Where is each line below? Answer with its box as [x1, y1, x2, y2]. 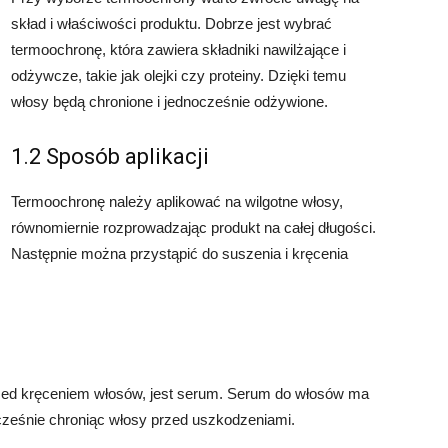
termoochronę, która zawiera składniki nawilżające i [11, 41, 346, 58]
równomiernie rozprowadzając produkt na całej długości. [11, 219, 376, 236]
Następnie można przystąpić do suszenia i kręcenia [11, 245, 348, 262]
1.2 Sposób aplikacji [11, 144, 209, 169]
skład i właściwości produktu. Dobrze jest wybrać [11, 15, 332, 32]
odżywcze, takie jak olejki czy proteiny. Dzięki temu [11, 67, 346, 84]
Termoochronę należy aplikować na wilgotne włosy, [11, 193, 343, 210]
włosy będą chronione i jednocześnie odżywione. [11, 93, 328, 110]
